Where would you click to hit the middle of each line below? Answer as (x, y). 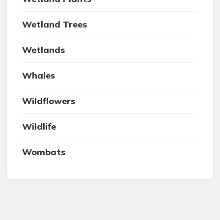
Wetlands (43, 50)
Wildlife (39, 126)
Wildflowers (49, 101)
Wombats (44, 152)
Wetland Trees (55, 24)
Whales (39, 75)
